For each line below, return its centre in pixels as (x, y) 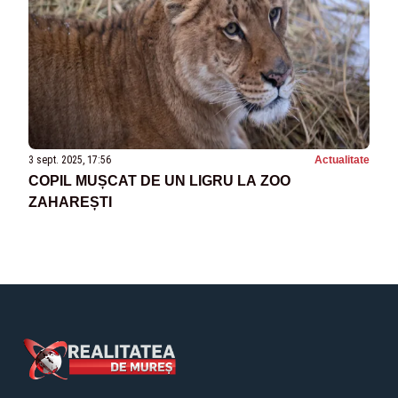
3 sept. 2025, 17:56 (70, 160)
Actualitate (342, 160)
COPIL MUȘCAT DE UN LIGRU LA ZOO (159, 181)
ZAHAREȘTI (70, 203)
